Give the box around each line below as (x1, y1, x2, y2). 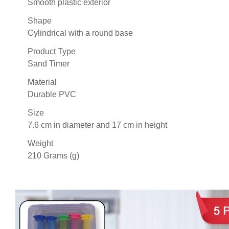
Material (28, 77, 57, 86)
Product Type (28, 47, 76, 56)
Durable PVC (28, 89, 76, 99)
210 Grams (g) (28, 151, 79, 160)
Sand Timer (28, 59, 70, 68)
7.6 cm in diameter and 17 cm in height (28, 120, 167, 129)
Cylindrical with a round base (28, 28, 133, 37)
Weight (28, 139, 53, 148)
